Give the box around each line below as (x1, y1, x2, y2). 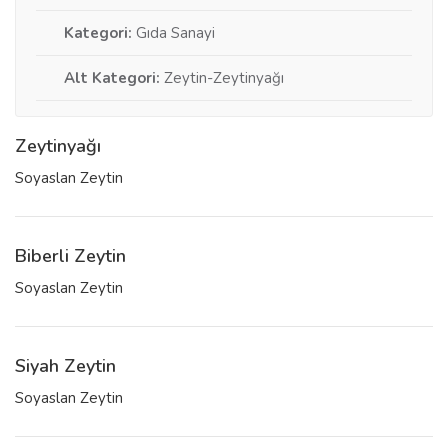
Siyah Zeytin (15, 354, 116, 379)
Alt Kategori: (64, 68, 160, 89)
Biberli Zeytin (15, 244, 126, 269)
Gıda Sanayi (132, 23, 215, 44)
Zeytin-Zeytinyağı (160, 68, 284, 89)
